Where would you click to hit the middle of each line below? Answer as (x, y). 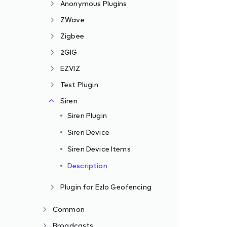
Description (87, 165)
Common (69, 209)
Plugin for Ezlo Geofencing (106, 187)
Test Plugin (79, 84)
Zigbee (72, 36)
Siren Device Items (99, 149)
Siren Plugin (87, 115)
